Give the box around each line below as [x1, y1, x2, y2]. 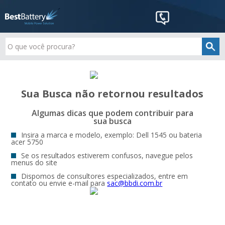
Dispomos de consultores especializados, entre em [21, 171, 188, 181]
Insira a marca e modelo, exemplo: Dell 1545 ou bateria [21, 130, 202, 140]
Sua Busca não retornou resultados [21, 87, 204, 100]
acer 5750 [11, 137, 44, 147]
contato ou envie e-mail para [11, 178, 107, 188]
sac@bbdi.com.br [107, 178, 163, 188]
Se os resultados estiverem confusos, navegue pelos [21, 151, 193, 160]
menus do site [11, 158, 58, 167]
